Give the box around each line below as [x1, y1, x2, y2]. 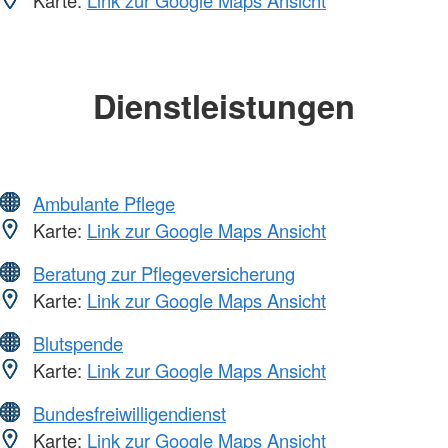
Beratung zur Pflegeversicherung [33, 259, 295, 286]
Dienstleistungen [93, 82, 355, 130]
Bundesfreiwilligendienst [33, 399, 226, 426]
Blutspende [33, 329, 123, 356]
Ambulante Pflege [33, 189, 175, 216]
